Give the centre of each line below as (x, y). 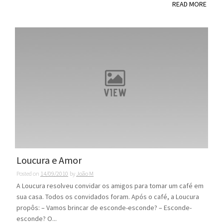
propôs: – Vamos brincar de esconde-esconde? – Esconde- (104, 207)
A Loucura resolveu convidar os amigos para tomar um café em (110, 185)
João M (85, 173)
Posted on (28, 173)
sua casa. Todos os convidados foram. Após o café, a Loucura (108, 196)
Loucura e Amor (49, 160)
